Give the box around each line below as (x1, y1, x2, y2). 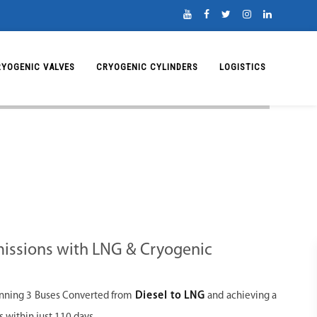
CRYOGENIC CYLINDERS (96, 61, 198, 72)
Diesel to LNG (134, 291, 206, 301)
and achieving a (205, 291, 277, 301)
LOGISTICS (219, 61, 266, 72)
